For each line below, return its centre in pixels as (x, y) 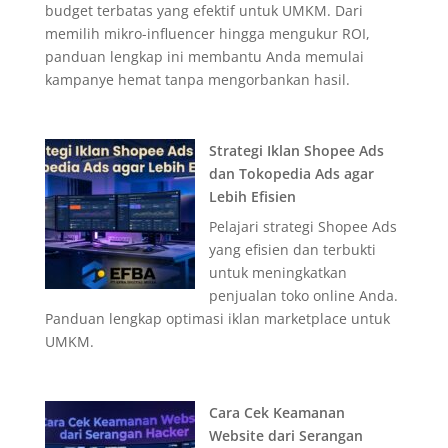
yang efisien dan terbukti (292, 249)
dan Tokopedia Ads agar (291, 173)
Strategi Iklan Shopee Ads (296, 150)
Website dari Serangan (285, 435)
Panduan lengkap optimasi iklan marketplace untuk (217, 318)
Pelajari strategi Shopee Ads (302, 226)
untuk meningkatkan (277, 272)
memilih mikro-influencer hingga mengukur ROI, (207, 33)
